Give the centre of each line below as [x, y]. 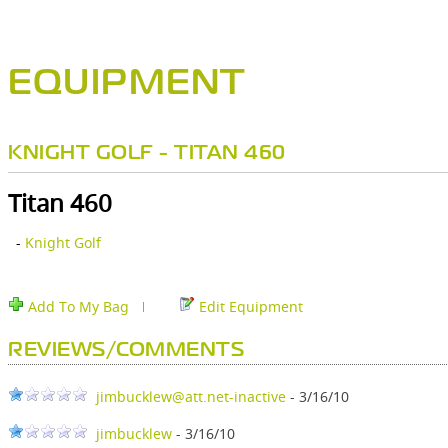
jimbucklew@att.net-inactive [191, 397]
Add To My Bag [76, 307]
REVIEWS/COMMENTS [126, 351]
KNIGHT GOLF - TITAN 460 [147, 153]
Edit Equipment [249, 307]
